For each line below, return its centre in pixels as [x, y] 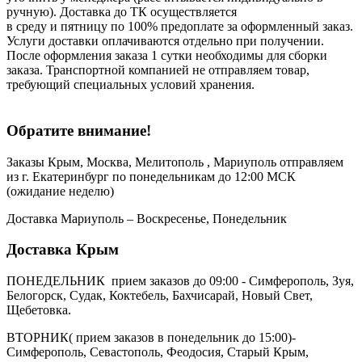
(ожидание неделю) [60, 191]
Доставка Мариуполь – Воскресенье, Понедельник [147, 218]
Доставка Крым [63, 250]
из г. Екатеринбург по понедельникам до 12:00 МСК [151, 176]
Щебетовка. [39, 310]
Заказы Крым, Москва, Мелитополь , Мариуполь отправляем [177, 162]
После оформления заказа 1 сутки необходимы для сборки [167, 56]
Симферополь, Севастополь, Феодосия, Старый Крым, [158, 352]
